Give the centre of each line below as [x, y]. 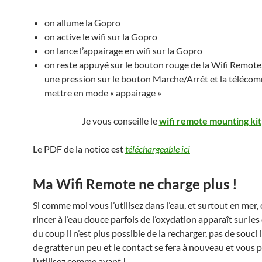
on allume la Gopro [82, 23]
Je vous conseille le [120, 121]
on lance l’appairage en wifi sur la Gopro [123, 51]
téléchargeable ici [158, 149]
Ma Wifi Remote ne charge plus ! [135, 184]
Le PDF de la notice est [79, 149]
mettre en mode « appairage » [103, 93]
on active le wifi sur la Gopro [101, 37]
